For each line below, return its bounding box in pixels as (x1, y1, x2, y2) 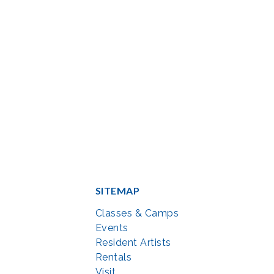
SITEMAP (95, 184, 140, 196)
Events (95, 221, 128, 234)
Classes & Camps (95, 207, 179, 219)
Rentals (95, 251, 132, 263)
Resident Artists (95, 236, 171, 248)
